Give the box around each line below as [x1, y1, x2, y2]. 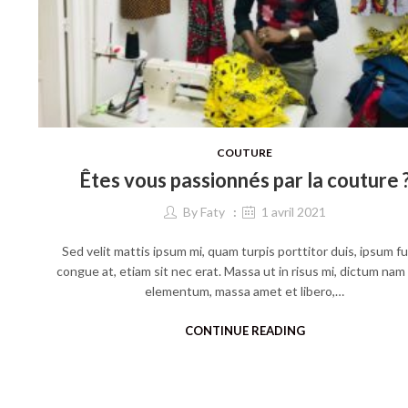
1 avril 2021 [260, 203, 326, 219]
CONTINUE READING [184, 322, 305, 338]
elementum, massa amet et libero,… [145, 282, 345, 299]
